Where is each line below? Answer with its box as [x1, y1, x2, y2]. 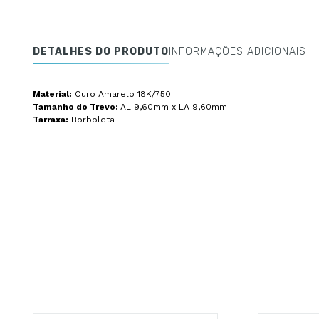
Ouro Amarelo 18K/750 [72, 89, 171, 99]
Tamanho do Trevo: [33, 102, 120, 112]
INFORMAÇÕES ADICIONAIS [169, 46, 306, 58]
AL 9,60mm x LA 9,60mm [120, 102, 227, 112]
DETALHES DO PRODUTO [33, 46, 169, 58]
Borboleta [68, 115, 115, 125]
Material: [33, 89, 72, 99]
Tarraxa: [33, 115, 68, 125]
